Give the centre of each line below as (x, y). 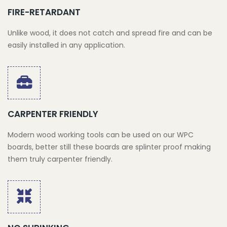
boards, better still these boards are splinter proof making (109, 147)
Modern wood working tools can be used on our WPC (101, 135)
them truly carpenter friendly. (60, 159)
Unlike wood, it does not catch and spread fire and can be (110, 33)
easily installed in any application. (66, 45)
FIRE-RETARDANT (44, 12)
